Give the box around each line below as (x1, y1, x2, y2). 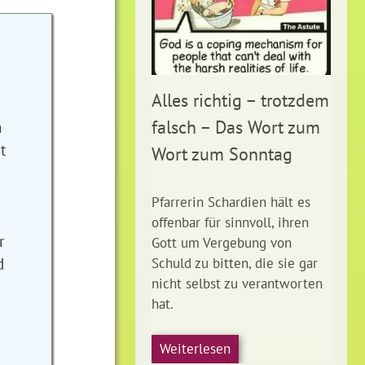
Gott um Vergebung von (152, 233, 292, 252)
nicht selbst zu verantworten (152, 274, 323, 292)
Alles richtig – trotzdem (152, 88, 329, 112)
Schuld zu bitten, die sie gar (152, 253, 318, 272)
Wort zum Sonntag (152, 142, 292, 165)
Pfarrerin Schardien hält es (152, 192, 310, 211)
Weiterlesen (160, 339, 231, 358)
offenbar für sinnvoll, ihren (152, 213, 309, 231)
